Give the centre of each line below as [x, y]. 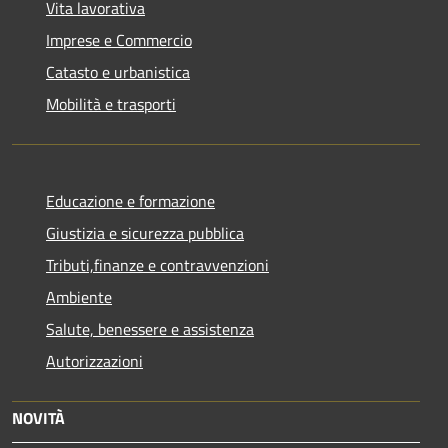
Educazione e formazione [130, 200]
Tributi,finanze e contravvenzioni [157, 264]
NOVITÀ [38, 417]
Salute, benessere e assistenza [150, 328]
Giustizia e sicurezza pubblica [145, 232]
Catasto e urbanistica [118, 71]
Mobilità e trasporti [111, 103]
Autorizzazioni [94, 360]
